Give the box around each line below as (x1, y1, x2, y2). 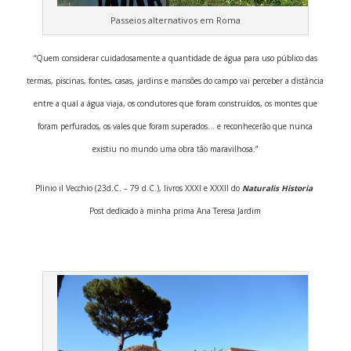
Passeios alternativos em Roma (110, 13, 241, 26)
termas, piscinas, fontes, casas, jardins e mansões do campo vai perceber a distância (27, 74, 324, 86)
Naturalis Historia (241, 182, 313, 194)
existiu (92, 143, 118, 154)
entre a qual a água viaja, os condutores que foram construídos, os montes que (33, 97, 317, 109)
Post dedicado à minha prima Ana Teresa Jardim (89, 204, 262, 216)
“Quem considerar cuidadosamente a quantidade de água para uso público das (33, 52, 317, 63)
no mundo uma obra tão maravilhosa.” (117, 143, 259, 154)
